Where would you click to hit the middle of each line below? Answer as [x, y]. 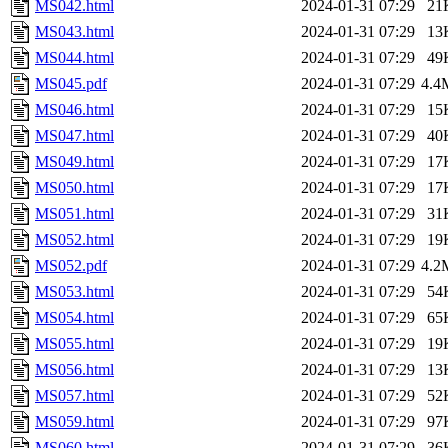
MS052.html [74, 240]
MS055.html [74, 344]
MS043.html [74, 32]
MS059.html [74, 422]
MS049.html [74, 162]
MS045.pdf [71, 84]
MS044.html [74, 58]
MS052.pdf [71, 266]
